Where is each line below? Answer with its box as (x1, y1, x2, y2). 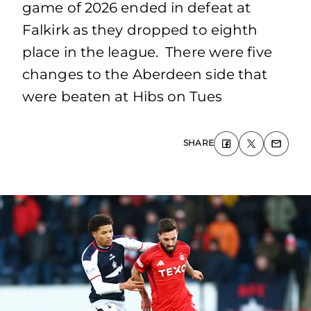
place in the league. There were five (22, 44, 272, 60)
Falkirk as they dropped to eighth (22, 22, 258, 38)
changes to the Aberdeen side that (22, 66, 268, 83)
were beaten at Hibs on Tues (22, 88, 222, 105)
